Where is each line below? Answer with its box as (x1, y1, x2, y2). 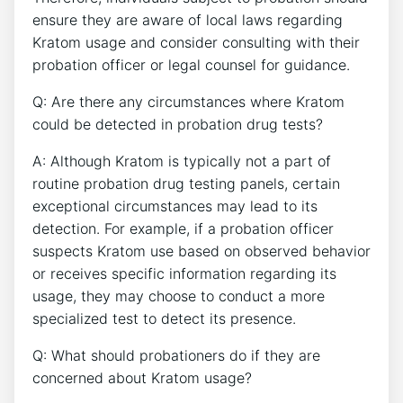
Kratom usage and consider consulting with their (32, 32, 360, 51)
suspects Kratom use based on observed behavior (32, 241, 371, 260)
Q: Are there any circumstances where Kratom (32, 92, 345, 111)
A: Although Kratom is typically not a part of (32, 151, 331, 170)
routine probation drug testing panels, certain (32, 174, 340, 193)
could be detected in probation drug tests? (32, 114, 323, 133)
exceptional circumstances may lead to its (32, 196, 318, 215)
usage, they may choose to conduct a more (32, 286, 325, 305)
